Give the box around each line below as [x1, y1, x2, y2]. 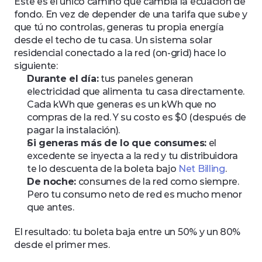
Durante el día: [27, 73, 99, 84]
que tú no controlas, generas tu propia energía [14, 22, 224, 33]
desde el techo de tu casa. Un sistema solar [14, 35, 212, 46]
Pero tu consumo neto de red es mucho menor [27, 189, 242, 200]
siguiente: [14, 60, 58, 71]
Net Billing [178, 163, 225, 174]
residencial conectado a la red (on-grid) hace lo [14, 47, 226, 58]
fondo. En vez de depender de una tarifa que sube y [14, 9, 247, 20]
